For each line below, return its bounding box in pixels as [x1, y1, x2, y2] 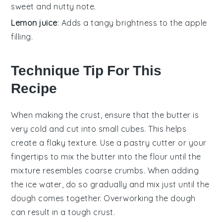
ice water [26, 179, 62, 190]
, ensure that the [100, 110, 166, 120]
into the [115, 152, 150, 162]
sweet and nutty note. [11, 1, 96, 12]
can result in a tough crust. [11, 207, 115, 218]
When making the [11, 110, 81, 120]
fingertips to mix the [11, 152, 92, 162]
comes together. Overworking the [36, 193, 171, 204]
